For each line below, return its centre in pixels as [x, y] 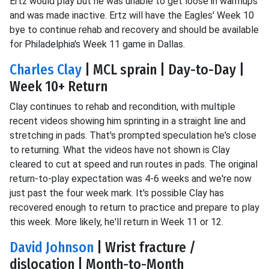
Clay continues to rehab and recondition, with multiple [122, 107]
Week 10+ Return [59, 86]
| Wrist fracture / [145, 247]
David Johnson [52, 247]
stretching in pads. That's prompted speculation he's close [133, 135]
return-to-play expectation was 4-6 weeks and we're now [131, 179]
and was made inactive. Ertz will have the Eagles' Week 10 [132, 15]
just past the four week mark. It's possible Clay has [117, 193]
